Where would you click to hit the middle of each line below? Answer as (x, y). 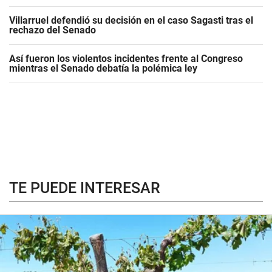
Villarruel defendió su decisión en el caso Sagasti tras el (131, 20)
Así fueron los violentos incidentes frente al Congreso (126, 59)
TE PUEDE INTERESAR (85, 188)
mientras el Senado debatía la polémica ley (103, 68)
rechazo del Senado (53, 30)
